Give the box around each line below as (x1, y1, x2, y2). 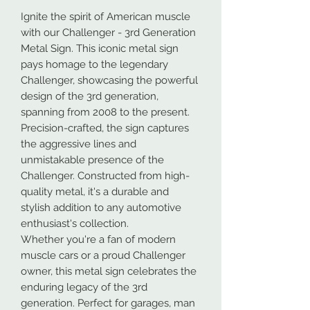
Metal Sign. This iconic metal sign (21, 42, 179, 55)
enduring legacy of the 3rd (21, 280, 147, 293)
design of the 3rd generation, (21, 89, 158, 102)
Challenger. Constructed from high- (21, 169, 190, 182)
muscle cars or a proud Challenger (21, 248, 185, 262)
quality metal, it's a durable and (21, 185, 169, 198)
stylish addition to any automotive (21, 201, 181, 214)
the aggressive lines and (21, 137, 136, 150)
